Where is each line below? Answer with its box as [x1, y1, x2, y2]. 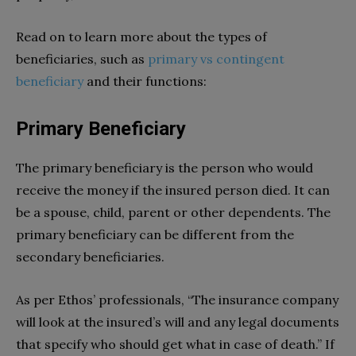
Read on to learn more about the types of [16, 28, 267, 44]
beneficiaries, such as [16, 50, 148, 67]
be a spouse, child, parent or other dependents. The [16, 203, 331, 220]
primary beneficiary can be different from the [16, 226, 294, 242]
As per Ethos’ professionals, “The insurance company [16, 291, 339, 308]
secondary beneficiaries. [16, 248, 164, 265]
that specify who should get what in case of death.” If [16, 335, 335, 352]
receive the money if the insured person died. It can [16, 181, 330, 198]
